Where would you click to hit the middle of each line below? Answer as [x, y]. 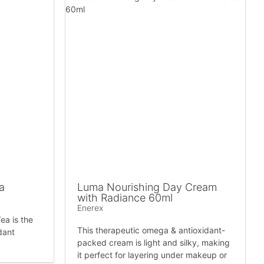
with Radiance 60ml [125, 198]
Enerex [90, 208]
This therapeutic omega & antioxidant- [151, 230]
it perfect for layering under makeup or [152, 255]
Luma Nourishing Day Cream [147, 187]
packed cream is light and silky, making [154, 243]
